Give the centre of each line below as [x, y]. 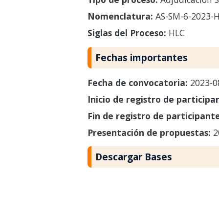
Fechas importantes [141, 57]
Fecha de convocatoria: [139, 82]
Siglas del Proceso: [127, 33]
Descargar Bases [133, 157]
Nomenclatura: [120, 16]
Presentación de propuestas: [150, 132]
